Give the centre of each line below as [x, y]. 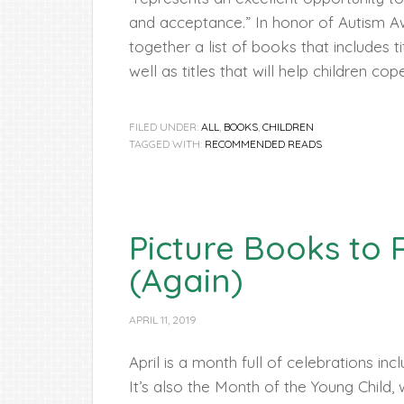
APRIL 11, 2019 [163, 320]
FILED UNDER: [165, 127]
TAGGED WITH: [167, 144]
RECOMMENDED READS [263, 144]
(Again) [186, 280]
